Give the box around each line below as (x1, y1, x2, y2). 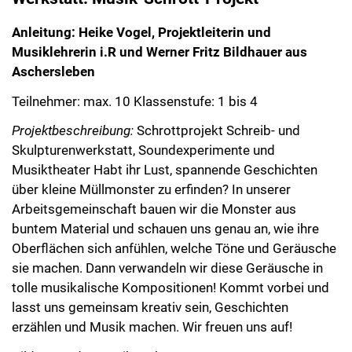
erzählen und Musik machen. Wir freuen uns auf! (12, 307, 292, 324)
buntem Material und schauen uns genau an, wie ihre (12, 209, 319, 225)
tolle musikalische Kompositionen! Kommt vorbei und (12, 268, 329, 284)
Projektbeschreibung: (12, 111, 137, 127)
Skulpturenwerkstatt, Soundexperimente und (12, 130, 275, 147)
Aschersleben (12, 51, 95, 68)
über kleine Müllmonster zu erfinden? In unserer (12, 170, 291, 186)
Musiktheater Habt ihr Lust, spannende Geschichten (12, 150, 317, 167)
